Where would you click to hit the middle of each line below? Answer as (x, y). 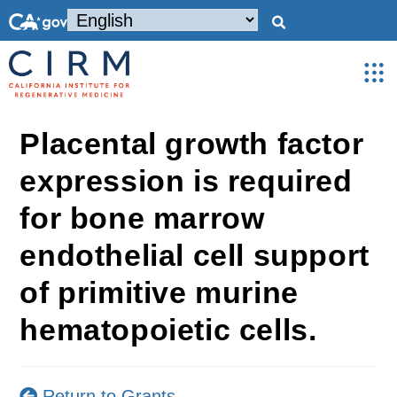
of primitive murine (159, 292)
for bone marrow (142, 218)
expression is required (186, 181)
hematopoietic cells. (168, 330)
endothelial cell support (195, 255)
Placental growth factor (192, 144)
